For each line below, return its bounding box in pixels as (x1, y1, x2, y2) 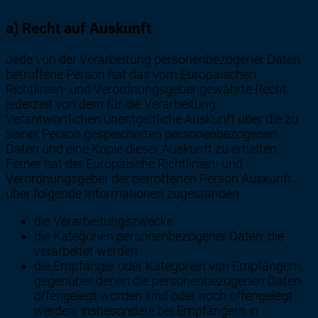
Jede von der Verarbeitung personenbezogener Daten (6, 52, 300, 67)
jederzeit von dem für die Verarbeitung (6, 97, 216, 112)
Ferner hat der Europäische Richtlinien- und (6, 156, 243, 172)
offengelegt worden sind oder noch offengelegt (34, 288, 292, 304)
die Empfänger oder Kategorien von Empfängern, (34, 258, 303, 274)
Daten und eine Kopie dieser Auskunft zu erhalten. (6, 141, 280, 157)
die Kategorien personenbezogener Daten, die (34, 229, 284, 244)
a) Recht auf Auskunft (6, 19, 151, 38)
